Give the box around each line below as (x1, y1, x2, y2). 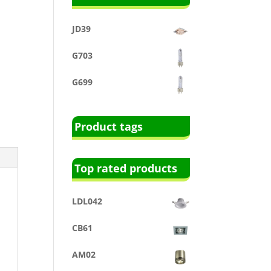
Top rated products (74, 160, 178, 175)
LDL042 (72, 195, 103, 207)
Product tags (74, 119, 143, 134)
